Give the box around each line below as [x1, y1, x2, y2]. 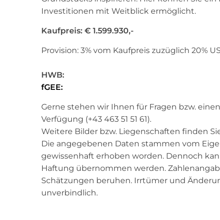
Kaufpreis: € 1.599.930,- [41, 26, 134, 36]
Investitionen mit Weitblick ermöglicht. [41, 6, 196, 16]
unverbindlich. [41, 188, 98, 198]
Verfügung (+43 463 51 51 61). [41, 114, 151, 124]
